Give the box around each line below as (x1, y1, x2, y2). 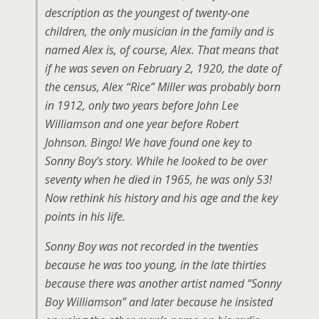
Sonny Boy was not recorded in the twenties (45, 239, 258, 254)
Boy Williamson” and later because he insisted (45, 294, 273, 310)
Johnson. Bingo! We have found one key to (45, 135, 252, 150)
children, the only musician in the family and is (45, 23, 274, 39)
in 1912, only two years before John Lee (45, 98, 239, 113)
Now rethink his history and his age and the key (45, 190, 278, 206)
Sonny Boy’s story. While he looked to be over (45, 153, 267, 169)
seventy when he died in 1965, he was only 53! (45, 172, 272, 187)
